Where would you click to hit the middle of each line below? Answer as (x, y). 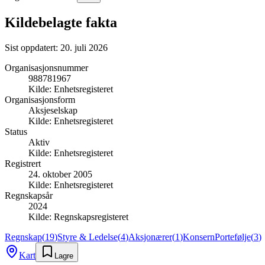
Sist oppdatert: (33, 47)
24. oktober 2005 (60, 174)
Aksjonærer (150, 237)
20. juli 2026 (84, 47)
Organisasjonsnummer (46, 67)
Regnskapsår (29, 195)
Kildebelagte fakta (61, 22)
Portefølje (233, 237)
